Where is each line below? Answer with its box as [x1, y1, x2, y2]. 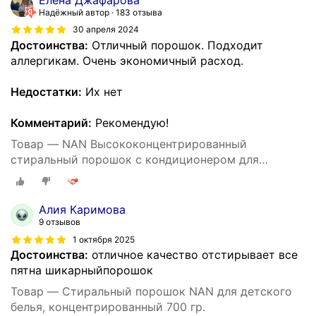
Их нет [82, 84, 123, 99]
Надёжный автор [39, 6, 109, 18]
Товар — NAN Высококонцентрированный [11, 136, 247, 151]
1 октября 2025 [73, 234, 135, 245]
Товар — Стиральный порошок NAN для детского [11, 284, 292, 299]
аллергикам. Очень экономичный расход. [11, 53, 243, 68]
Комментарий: [11, 115, 92, 130]
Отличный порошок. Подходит [88, 37, 263, 52]
